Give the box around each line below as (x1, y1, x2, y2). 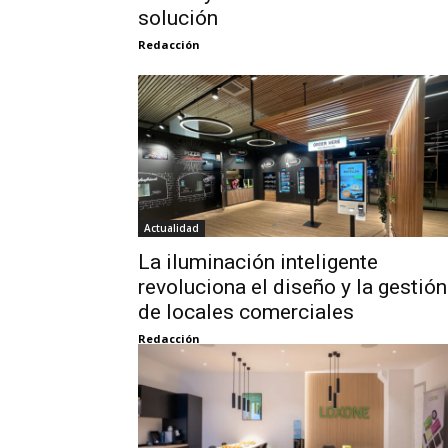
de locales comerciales (138, 300, 354, 325)
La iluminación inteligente (138, 250, 378, 275)
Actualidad (144, 221, 199, 236)
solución (138, 6, 218, 31)
